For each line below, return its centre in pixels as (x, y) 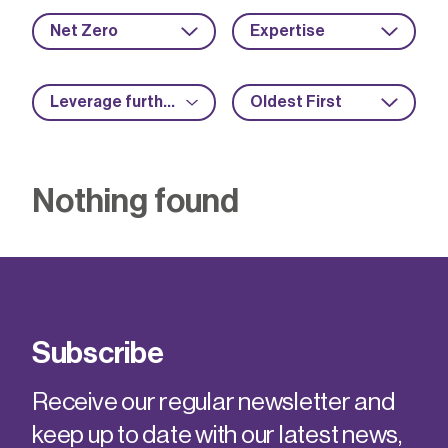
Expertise (287, 31)
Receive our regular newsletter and (213, 402)
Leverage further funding (169, 102)
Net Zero (84, 31)
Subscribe (98, 353)
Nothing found (135, 201)
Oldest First (296, 102)
